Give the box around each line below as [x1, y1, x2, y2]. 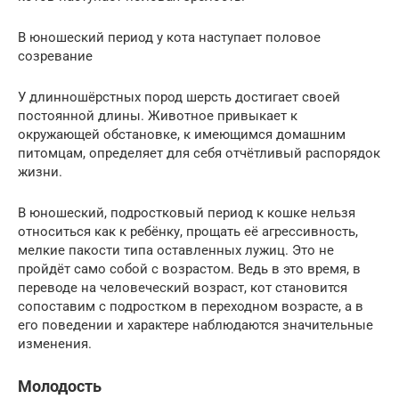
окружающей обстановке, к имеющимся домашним [18, 126, 346, 142]
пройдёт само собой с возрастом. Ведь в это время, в [18, 261, 361, 277]
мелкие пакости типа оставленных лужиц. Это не [18, 242, 334, 258]
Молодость [18, 377, 102, 395]
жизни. [18, 164, 62, 180]
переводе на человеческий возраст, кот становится [18, 280, 347, 296]
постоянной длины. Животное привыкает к [18, 108, 297, 124]
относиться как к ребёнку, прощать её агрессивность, [18, 224, 358, 240]
